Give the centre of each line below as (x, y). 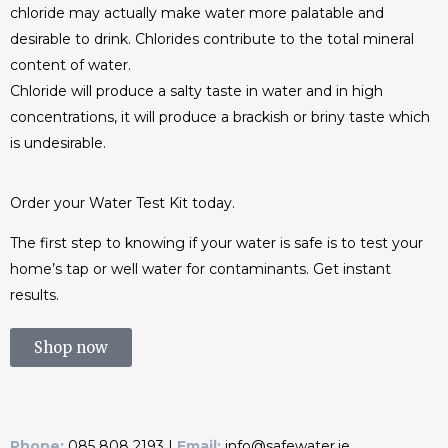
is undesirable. (58, 143)
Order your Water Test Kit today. (122, 203)
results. (36, 295)
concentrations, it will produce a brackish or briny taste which (220, 117)
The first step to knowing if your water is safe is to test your (216, 243)
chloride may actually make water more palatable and (197, 13)
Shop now (71, 347)
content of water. (70, 65)
